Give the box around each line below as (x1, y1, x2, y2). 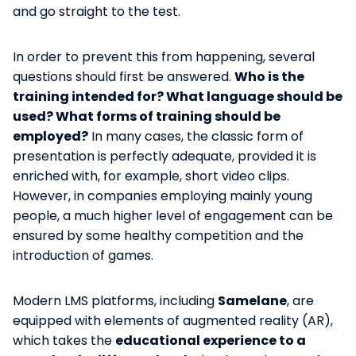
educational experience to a (115, 331, 306, 350)
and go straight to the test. (13, 2, 180, 21)
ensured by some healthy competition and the (13, 226, 304, 245)
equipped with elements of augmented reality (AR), (13, 311, 333, 330)
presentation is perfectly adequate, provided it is (13, 146, 316, 165)
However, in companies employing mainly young (13, 186, 312, 205)
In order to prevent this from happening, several (13, 47, 315, 66)
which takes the (13, 331, 115, 350)
